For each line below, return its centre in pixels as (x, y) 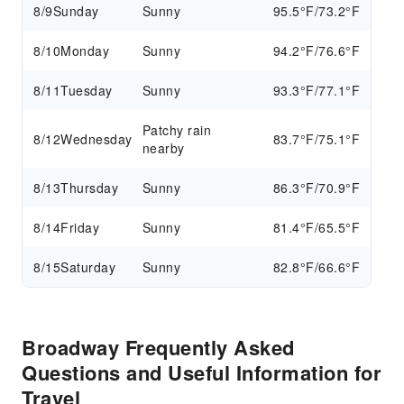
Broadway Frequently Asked (158, 347)
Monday (85, 50)
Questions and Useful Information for (202, 372)
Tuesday (87, 90)
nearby (163, 148)
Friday (80, 227)
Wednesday (96, 139)
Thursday (89, 188)
